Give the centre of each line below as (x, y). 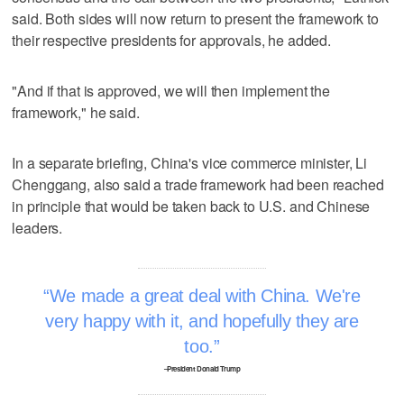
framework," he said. (76, 112)
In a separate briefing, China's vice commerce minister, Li (190, 162)
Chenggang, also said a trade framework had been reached (198, 184)
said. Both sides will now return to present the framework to (195, 18)
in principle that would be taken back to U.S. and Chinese (191, 206)
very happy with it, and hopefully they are (202, 321)
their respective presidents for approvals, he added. (172, 40)
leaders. (37, 227)
